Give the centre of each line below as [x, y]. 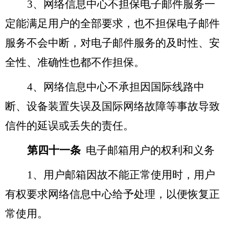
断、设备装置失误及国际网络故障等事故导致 [112, 106]
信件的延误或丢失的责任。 [70, 125]
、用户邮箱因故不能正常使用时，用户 [124, 175]
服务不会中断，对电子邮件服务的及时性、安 [112, 43]
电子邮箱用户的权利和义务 [150, 150]
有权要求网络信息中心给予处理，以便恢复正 [112, 194]
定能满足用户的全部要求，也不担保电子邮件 [112, 23]
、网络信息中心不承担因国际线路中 [119, 87]
